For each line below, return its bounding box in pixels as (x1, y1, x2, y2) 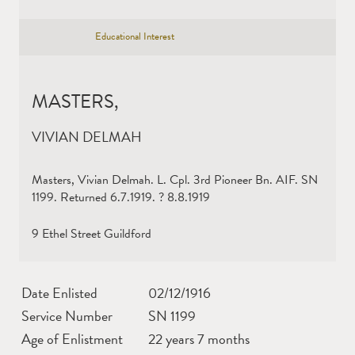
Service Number (21, 304, 113, 326)
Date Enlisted (21, 281, 97, 303)
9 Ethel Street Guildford (32, 223, 151, 243)
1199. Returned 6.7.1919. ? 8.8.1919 (32, 187, 210, 207)
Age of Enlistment (21, 327, 123, 349)
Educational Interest (95, 29, 174, 45)
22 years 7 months (148, 327, 250, 349)
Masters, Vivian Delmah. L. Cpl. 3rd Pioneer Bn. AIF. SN (32, 170, 318, 189)
